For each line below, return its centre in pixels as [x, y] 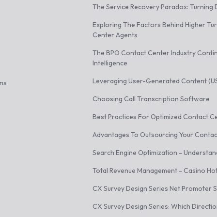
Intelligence [110, 63]
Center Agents [115, 35]
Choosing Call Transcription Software [151, 99]
